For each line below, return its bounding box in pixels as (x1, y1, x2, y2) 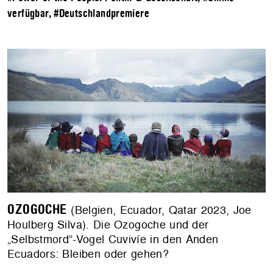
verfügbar (7, 7, 49, 19)
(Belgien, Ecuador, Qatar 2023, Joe (66, 202, 252, 218)
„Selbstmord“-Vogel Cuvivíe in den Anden (7, 231, 219, 247)
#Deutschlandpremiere (54, 7, 149, 19)
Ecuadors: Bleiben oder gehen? (7, 246, 169, 261)
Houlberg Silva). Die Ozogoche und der (7, 216, 209, 232)
